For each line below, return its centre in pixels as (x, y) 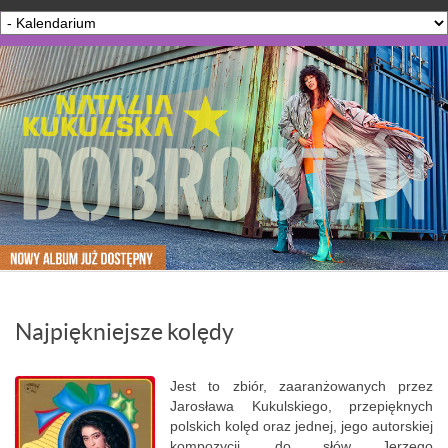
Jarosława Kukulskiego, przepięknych (301, 406)
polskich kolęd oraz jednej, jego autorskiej (301, 426)
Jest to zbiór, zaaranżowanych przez (301, 386)
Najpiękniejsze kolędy (124, 332)
